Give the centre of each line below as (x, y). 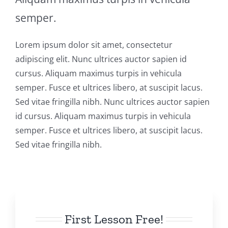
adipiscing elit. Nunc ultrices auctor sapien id (101, 59)
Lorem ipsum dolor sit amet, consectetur (94, 45)
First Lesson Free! (114, 219)
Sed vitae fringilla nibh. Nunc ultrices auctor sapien (112, 102)
